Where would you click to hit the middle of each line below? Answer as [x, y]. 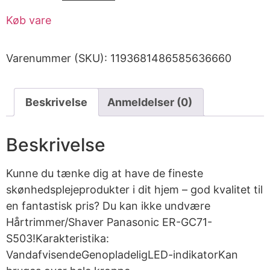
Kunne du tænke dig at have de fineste [105, 174]
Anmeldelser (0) [150, 102]
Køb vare [29, 20]
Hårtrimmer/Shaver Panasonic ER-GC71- [109, 222]
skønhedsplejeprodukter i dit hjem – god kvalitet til [134, 190]
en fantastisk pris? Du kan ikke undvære [108, 206]
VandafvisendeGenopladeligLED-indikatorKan [122, 255]
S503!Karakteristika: [58, 239]
